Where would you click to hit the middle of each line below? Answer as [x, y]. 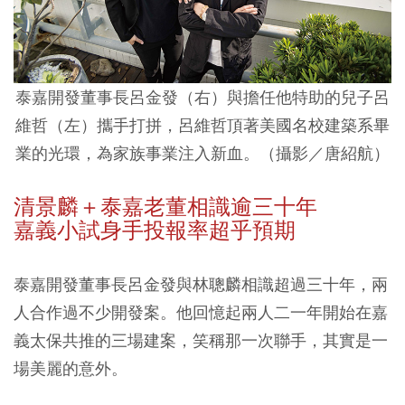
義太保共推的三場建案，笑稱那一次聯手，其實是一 [201, 341]
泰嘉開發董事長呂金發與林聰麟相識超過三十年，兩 [201, 285]
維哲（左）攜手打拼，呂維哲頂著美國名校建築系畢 [202, 126]
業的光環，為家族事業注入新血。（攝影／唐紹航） [202, 154]
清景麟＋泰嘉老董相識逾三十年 [165, 207]
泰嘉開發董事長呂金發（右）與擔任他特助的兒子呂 [202, 98]
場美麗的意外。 [71, 369]
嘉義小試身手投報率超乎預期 [155, 231]
